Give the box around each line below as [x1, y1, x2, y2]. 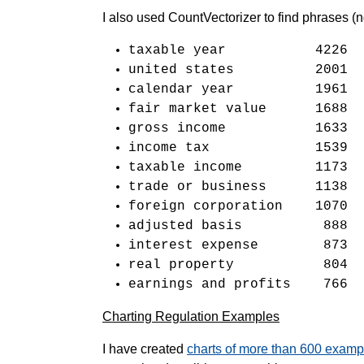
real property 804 [128, 258, 348, 272]
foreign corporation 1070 [128, 199, 348, 214]
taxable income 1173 [128, 160, 348, 175]
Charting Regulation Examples [102, 310, 279, 323]
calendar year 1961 [128, 82, 348, 97]
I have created [102, 342, 187, 356]
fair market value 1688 [128, 102, 348, 116]
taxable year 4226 [128, 43, 348, 58]
